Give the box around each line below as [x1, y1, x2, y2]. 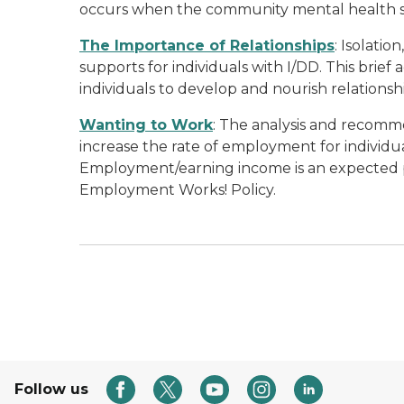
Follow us [14, 381, 88, 398]
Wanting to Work [79, 116, 213, 133]
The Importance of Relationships [79, 37, 335, 54]
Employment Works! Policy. [79, 181, 276, 198]
